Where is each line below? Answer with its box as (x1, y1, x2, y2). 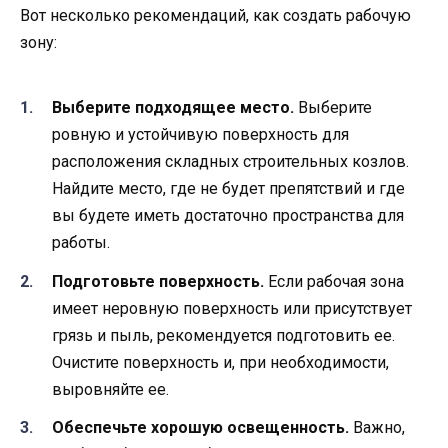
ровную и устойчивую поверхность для (52, 125, 349, 145)
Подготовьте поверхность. (52, 271, 264, 291)
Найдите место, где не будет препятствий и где (52, 179, 405, 199)
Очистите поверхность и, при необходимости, (52, 352, 389, 372)
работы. (52, 233, 110, 253)
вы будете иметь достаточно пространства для (52, 206, 404, 226)
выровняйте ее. (52, 379, 169, 399)
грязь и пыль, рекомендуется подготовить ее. (52, 325, 395, 345)
